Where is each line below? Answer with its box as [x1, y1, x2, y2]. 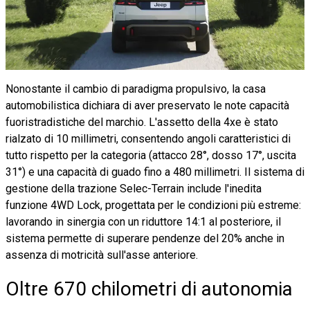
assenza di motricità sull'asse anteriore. [6, 248, 198, 262]
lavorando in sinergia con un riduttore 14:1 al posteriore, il [6, 215, 281, 228]
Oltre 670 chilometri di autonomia [6, 277, 293, 300]
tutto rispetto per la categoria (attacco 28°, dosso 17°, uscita [6, 148, 296, 162]
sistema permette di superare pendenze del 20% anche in [6, 231, 284, 245]
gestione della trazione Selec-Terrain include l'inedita [6, 181, 262, 195]
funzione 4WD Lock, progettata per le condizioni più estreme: [6, 198, 301, 212]
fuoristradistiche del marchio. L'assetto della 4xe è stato [6, 115, 278, 129]
